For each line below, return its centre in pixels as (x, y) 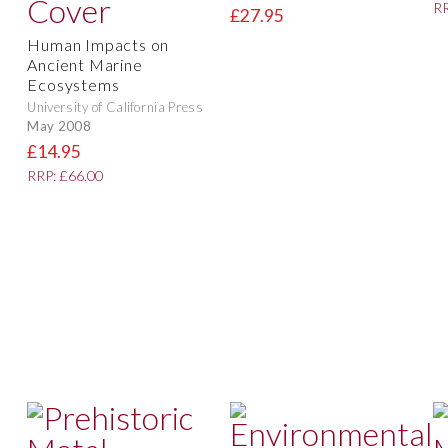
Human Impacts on (98, 45)
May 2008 (59, 125)
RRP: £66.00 (65, 176)
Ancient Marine (85, 65)
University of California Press (115, 107)
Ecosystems (73, 85)
